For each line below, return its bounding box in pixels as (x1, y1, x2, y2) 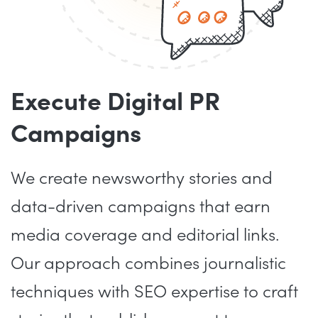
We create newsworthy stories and (11, 169, 273, 189)
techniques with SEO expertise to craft (11, 283, 298, 302)
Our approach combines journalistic (11, 254, 286, 274)
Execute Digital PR (11, 88, 220, 117)
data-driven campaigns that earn (11, 197, 270, 217)
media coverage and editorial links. (11, 226, 280, 246)
